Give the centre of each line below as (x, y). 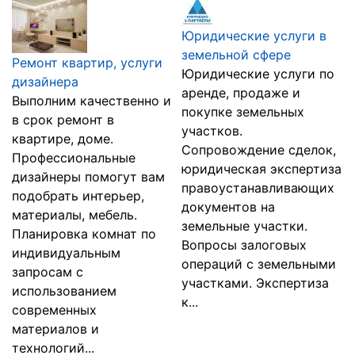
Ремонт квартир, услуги (87, 63)
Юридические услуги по (258, 74)
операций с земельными (259, 264)
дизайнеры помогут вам (88, 177)
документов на (228, 207)
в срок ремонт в (63, 120)
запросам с (48, 272)
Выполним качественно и (92, 101)
